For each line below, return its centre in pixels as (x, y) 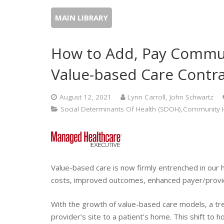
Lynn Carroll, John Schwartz (170, 97)
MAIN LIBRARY (81, 17)
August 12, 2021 (85, 97)
